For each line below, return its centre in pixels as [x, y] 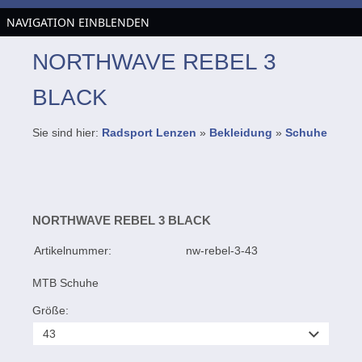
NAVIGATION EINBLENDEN [78, 22]
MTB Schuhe [65, 283]
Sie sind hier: [67, 133]
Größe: [51, 310]
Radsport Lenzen [149, 133]
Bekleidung [241, 133]
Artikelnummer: [73, 250]
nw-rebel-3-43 [222, 250]
